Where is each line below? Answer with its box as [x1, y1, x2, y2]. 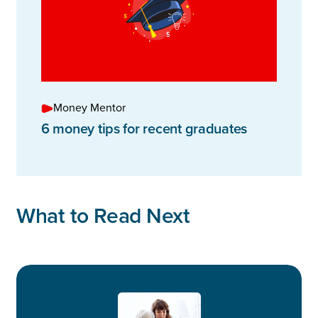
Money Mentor [53, 101, 126, 116]
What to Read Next [16, 203, 190, 230]
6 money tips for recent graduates [41, 121, 248, 138]
